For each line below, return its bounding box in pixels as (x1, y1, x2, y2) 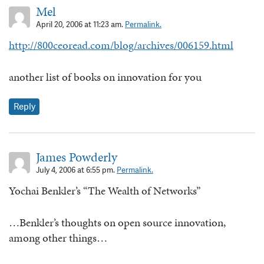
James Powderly (36, 147, 117, 166)
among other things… (9, 230, 107, 246)
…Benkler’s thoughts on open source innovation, (9, 214, 226, 231)
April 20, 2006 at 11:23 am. (36, 19, 125, 29)
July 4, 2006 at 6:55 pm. (36, 164, 117, 175)
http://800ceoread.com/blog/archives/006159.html (9, 37, 233, 53)
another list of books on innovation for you (9, 69, 202, 85)
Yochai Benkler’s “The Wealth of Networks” (9, 182, 201, 199)
